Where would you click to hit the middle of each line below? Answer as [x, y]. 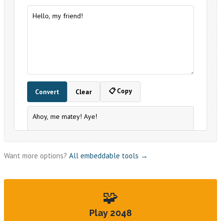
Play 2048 [110, 213]
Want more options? [37, 156]
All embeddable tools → [109, 156]
